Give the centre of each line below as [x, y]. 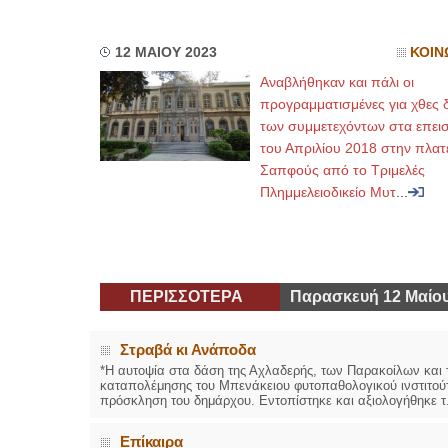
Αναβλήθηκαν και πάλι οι [336, 82]
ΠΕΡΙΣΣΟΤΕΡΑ [186, 296]
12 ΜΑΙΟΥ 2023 [165, 52]
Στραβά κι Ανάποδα [187, 349]
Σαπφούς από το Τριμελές [342, 170]
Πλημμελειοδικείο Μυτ [327, 192]
